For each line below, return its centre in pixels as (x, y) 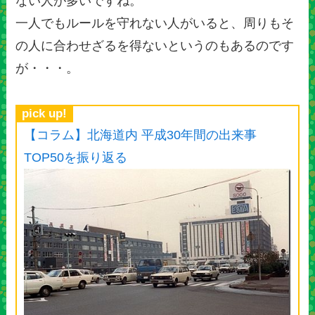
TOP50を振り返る (76, 158)
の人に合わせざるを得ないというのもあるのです (155, 46)
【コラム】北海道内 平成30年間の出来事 (141, 135)
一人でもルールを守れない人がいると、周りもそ (155, 24)
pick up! (45, 114)
